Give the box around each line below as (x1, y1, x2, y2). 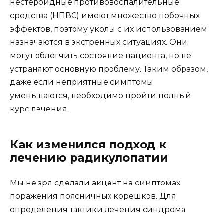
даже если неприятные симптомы (10, 77, 153, 87)
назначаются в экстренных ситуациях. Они (10, 37, 187, 47)
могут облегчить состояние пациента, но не (10, 51, 191, 61)
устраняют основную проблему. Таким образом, (10, 64, 208, 74)
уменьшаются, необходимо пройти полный (10, 91, 191, 101)
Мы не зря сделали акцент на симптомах (10, 178, 180, 188)
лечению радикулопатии (10, 151, 168, 165)
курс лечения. (10, 104, 69, 114)
